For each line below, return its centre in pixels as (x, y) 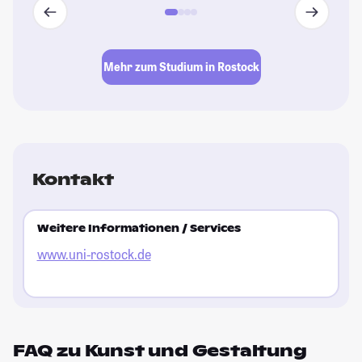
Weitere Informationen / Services (139, 229)
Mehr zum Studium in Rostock (181, 67)
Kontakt (73, 179)
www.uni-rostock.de (94, 255)
